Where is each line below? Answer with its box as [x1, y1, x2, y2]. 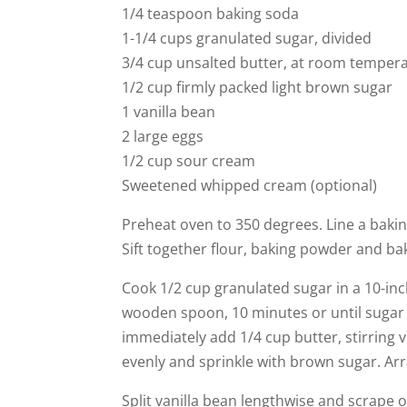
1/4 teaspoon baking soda [122, 3, 300, 24]
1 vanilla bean [122, 101, 216, 122]
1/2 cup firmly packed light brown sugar [122, 76, 393, 97]
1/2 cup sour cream [122, 150, 256, 171]
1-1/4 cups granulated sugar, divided [122, 27, 372, 48]
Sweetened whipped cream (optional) [122, 174, 378, 195]
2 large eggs [122, 125, 204, 146]
